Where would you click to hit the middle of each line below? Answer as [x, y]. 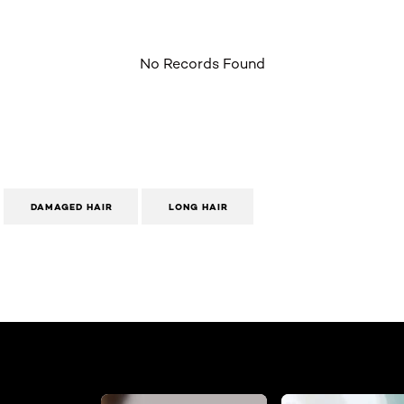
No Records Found [202, 64]
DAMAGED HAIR [72, 207]
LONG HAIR [198, 207]
